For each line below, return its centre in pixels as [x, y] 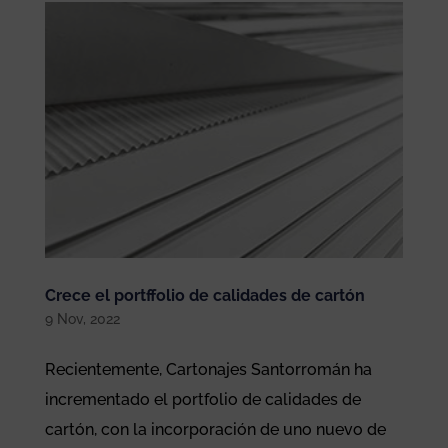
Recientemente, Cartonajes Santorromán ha [208, 370]
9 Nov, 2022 [82, 319]
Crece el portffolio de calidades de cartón [204, 296]
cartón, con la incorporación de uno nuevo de [215, 430]
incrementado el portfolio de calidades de [202, 400]
